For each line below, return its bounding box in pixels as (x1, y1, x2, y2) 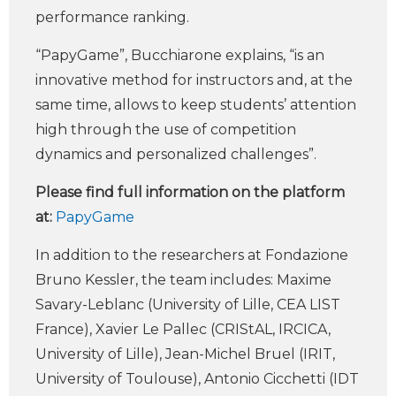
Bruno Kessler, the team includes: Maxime (35, 271, 331, 289)
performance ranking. (35, 9, 189, 27)
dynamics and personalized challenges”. (35, 146, 316, 164)
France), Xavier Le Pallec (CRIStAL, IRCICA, (35, 321, 331, 339)
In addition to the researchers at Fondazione (35, 247, 348, 264)
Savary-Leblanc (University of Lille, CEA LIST (35, 296, 340, 314)
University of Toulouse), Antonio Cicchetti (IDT (35, 370, 359, 388)
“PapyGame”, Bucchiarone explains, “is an (35, 47, 324, 65)
